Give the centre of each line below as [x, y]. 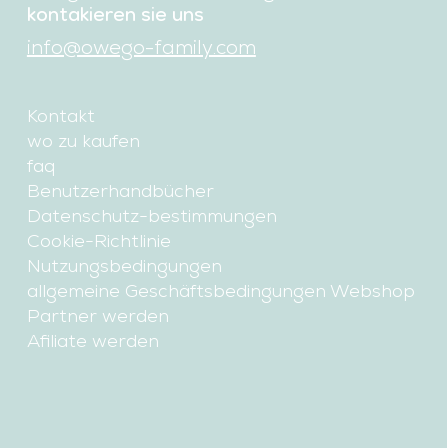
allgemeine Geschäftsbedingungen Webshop [220, 290]
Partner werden [97, 315]
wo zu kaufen [83, 140]
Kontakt [60, 115]
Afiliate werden [92, 340]
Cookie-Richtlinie [98, 240]
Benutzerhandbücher [120, 190]
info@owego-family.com [141, 46]
